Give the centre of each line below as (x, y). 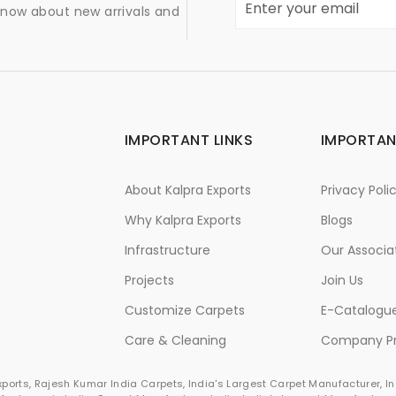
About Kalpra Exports (188, 190)
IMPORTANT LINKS (189, 140)
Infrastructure (168, 250)
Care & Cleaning (175, 340)
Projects (149, 280)
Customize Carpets (185, 310)
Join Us (342, 280)
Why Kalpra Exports (183, 220)
